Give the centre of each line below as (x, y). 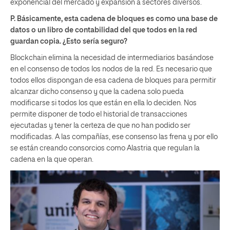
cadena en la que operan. (52, 159)
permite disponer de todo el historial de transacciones (99, 114)
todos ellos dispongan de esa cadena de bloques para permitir (113, 80)
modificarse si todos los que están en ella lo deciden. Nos (103, 103)
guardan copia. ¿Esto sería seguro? (69, 41)
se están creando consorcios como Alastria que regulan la (105, 148)
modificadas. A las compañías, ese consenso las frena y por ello (114, 137)
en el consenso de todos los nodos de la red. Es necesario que (111, 69)
